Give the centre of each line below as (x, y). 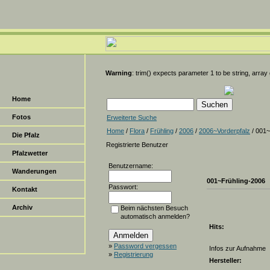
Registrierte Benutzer (137, 145)
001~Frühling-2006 (236, 181)
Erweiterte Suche (132, 118)
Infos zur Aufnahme (237, 248)
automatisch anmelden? (155, 216)
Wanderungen (34, 171)
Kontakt (25, 189)
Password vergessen (145, 246)
